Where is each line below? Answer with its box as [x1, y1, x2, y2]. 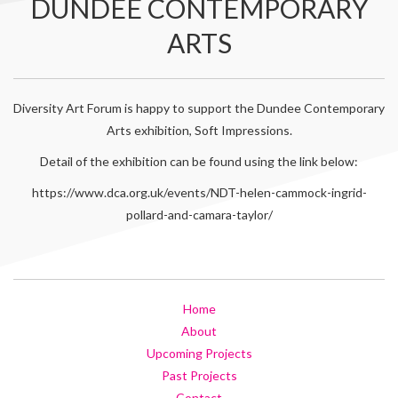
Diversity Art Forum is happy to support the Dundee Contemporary [13, 100, 385, 115]
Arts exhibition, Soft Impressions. [106, 123, 292, 138]
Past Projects [161, 368, 237, 383]
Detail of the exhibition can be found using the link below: [40, 154, 358, 169]
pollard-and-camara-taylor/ [125, 207, 273, 222]
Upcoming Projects [146, 346, 252, 361]
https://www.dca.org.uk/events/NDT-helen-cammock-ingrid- [31, 185, 367, 200]
